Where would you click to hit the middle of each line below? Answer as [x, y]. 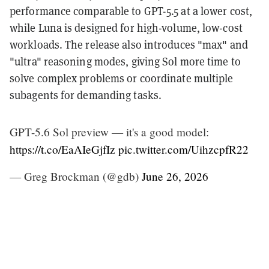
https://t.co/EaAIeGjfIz [62, 149]
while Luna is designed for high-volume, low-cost [126, 28]
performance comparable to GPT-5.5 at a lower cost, [131, 11]
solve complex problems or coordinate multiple [122, 78]
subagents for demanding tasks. [86, 95]
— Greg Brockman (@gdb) [76, 176]
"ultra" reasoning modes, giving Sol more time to [125, 61]
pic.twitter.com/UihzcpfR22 [183, 149]
